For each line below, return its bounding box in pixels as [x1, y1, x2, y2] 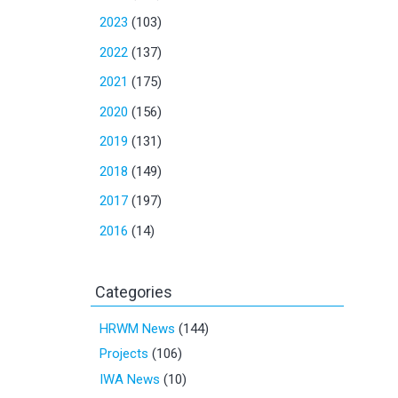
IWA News [99, 370, 160, 387]
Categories [95, 282, 172, 301]
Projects [99, 346, 148, 362]
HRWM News [99, 320, 175, 337]
